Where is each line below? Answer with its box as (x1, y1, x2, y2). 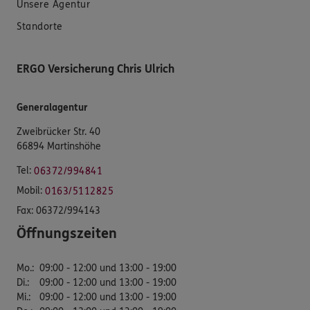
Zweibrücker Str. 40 (17, 125, 100, 138)
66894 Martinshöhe (17, 140, 101, 152)
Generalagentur (17, 101, 88, 113)
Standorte (17, 20, 63, 33)
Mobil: (17, 184, 42, 197)
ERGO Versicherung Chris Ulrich (17, 62, 174, 75)
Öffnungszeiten (17, 225, 117, 241)
